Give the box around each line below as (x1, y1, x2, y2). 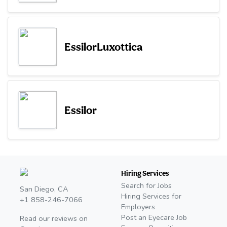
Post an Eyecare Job (121, 212, 187, 223)
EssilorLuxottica (64, 40, 142, 53)
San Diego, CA (20, 184, 68, 195)
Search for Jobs (121, 180, 172, 191)
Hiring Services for (121, 191, 181, 202)
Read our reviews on (20, 213, 88, 224)
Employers (121, 202, 155, 212)
